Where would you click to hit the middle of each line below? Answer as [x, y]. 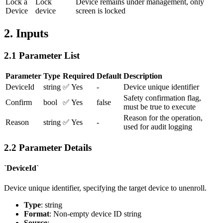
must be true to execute [160, 107]
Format [37, 214]
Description [143, 76]
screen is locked [101, 10]
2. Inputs [26, 33]
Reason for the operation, [163, 118]
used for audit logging [158, 127]
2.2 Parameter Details [48, 148]
